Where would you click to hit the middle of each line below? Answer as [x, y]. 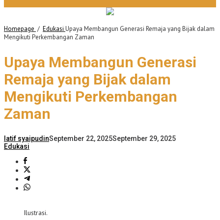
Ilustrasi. [36, 213]
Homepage [19, 29]
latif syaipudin [27, 139]
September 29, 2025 [144, 139]
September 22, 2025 [81, 139]
